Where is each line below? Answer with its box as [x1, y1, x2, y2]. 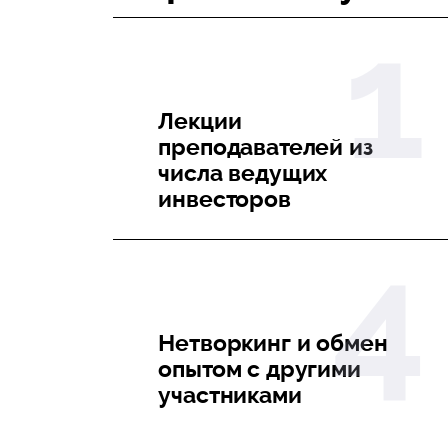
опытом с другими [158, 355, 361, 382]
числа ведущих [158, 159, 328, 186]
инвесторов [158, 185, 291, 212]
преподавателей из [158, 133, 373, 160]
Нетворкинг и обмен [158, 329, 388, 356]
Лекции [158, 107, 242, 134]
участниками [158, 381, 302, 408]
